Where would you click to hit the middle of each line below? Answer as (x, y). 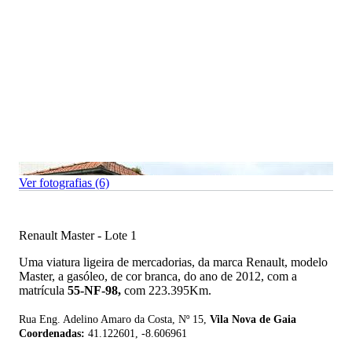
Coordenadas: (53, 334)
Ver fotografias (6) (64, 183)
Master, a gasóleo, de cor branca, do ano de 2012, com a (158, 277)
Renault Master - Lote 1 (78, 236)
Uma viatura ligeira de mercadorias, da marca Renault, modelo (173, 262)
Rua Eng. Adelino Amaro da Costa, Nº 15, (114, 320)
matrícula (43, 291)
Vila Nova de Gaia (253, 320)
